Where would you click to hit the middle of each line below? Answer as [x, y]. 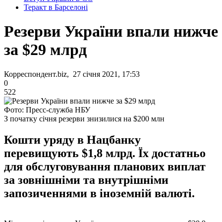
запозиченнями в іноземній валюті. [99, 193]
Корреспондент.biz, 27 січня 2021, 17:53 [72, 74]
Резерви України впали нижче [111, 31]
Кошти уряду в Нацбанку [72, 139]
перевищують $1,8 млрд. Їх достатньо [105, 153]
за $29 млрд [45, 50]
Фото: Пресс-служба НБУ [47, 110]
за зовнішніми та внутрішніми [86, 180]
